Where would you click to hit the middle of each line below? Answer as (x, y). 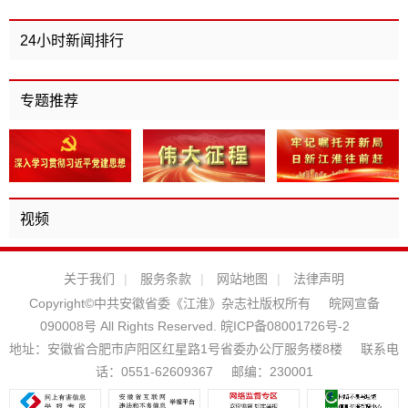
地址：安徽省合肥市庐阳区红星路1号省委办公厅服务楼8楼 (176, 348)
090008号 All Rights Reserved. (128, 326)
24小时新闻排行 (72, 41)
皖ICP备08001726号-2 (283, 326)
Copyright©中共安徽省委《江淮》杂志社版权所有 (169, 303)
